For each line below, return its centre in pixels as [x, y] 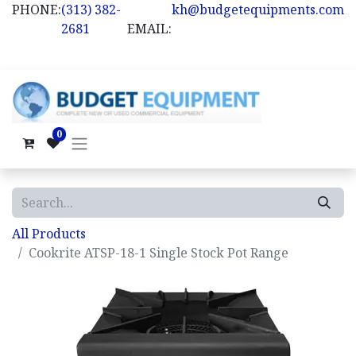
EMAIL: [149, 29]
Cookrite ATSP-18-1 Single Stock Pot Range [159, 252]
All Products [49, 233]
